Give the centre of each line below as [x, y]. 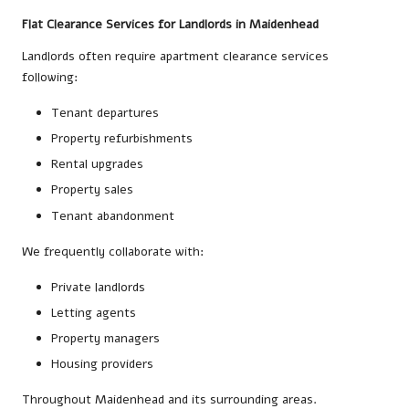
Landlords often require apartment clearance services [175, 57]
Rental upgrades [97, 164]
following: [50, 78]
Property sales [92, 190]
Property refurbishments [122, 139]
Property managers [105, 338]
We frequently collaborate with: [113, 251]
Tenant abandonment [113, 215]
